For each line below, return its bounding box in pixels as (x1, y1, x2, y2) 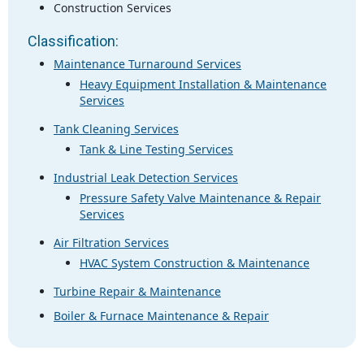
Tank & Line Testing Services (80, 141, 233, 157)
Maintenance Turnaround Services (54, 55, 241, 71)
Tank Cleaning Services (54, 120, 179, 136)
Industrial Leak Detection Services (54, 169, 238, 185)
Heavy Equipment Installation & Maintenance (80, 76, 327, 92)
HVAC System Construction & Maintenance (80, 254, 310, 271)
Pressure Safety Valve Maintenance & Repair (80, 189, 321, 206)
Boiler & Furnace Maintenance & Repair (54, 307, 269, 323)
